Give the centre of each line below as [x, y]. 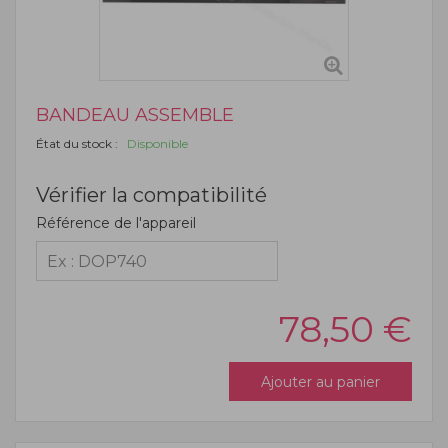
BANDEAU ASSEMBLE [135, 115]
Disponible [154, 143]
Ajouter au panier [320, 381]
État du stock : [78, 143]
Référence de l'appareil [116, 223]
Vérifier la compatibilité [151, 195]
